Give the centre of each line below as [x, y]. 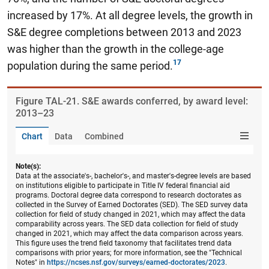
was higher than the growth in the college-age [116, 49]
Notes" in [31, 262]
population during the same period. [90, 65]
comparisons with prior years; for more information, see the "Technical [129, 252]
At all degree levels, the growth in [174, 15]
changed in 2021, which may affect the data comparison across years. [129, 233]
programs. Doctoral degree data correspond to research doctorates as [128, 195]
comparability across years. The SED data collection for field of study [127, 224]
